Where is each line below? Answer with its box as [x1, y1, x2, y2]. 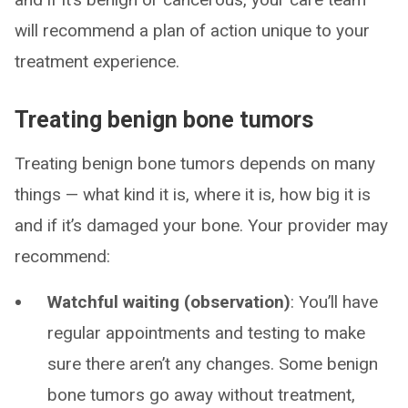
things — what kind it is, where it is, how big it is [15, 184, 371, 205]
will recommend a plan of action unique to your [15, 20, 370, 41]
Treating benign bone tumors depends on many [15, 153, 375, 174]
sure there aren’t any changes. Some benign [47, 353, 378, 374]
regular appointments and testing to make [47, 322, 365, 343]
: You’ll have [291, 291, 378, 312]
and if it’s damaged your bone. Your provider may [15, 215, 388, 236]
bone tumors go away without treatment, [47, 384, 355, 405]
